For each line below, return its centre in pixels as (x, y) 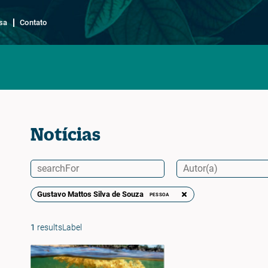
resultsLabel (58, 228)
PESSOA (159, 194)
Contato (33, 22)
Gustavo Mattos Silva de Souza (90, 194)
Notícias (65, 134)
